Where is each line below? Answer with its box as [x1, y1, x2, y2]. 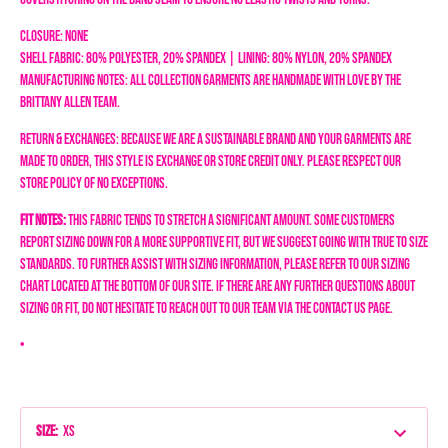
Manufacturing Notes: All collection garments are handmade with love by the [20, 71, 401, 90]
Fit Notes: [20, 211, 66, 230]
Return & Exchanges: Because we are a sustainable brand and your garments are [20, 130, 411, 149]
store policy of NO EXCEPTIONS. [20, 174, 168, 193]
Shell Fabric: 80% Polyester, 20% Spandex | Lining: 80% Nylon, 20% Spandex [20, 49, 392, 68]
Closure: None [20, 27, 88, 46]
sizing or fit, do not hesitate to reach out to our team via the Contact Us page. [20, 299, 393, 318]
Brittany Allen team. [20, 93, 120, 112]
